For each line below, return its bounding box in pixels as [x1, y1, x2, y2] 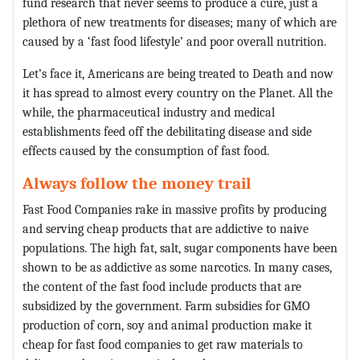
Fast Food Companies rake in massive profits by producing [22, 201, 326, 217]
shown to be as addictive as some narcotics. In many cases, [22, 259, 332, 275]
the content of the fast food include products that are [22, 278, 301, 294]
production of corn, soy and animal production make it [22, 317, 312, 333]
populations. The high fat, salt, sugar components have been [22, 239, 337, 256]
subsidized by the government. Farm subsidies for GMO [22, 297, 310, 313]
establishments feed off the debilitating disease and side [22, 123, 312, 139]
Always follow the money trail [22, 173, 252, 193]
